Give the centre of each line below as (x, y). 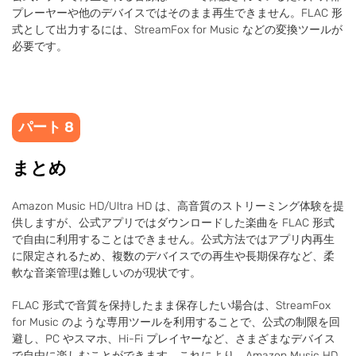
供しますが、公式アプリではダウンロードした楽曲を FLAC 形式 (173, 222)
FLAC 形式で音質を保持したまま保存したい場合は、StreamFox (171, 305)
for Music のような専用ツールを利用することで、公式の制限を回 (176, 322)
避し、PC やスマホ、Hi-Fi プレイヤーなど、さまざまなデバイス (174, 339)
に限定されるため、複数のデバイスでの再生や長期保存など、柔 (173, 256)
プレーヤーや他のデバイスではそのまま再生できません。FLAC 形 (177, 13)
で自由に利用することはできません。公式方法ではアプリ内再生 (173, 239)
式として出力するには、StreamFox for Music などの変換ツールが (177, 29)
